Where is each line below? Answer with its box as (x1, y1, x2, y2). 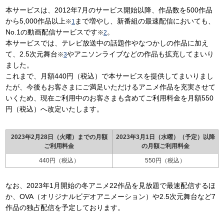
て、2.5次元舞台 (5, 50, 57, 58)
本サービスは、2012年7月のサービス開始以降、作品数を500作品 (5, 6, 212, 14)
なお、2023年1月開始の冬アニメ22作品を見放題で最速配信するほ (5, 181, 215, 189)
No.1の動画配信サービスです (5, 28, 97, 36)
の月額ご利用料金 (141, 142, 189, 149)
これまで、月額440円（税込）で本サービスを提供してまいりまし (5, 72, 213, 80)
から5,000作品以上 (5, 17, 65, 25)
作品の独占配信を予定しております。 (5, 203, 124, 211)
